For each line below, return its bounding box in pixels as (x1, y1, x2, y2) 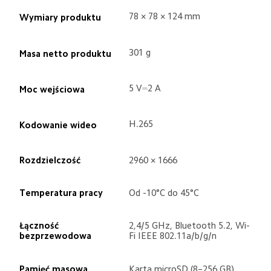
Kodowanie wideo (19, 120, 97, 130)
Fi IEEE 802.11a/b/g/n (129, 231, 217, 241)
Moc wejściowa (19, 85, 85, 94)
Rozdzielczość (19, 155, 80, 165)
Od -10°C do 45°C (129, 188, 200, 198)
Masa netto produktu (19, 48, 111, 58)
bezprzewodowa (19, 231, 91, 241)
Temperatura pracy (19, 188, 103, 198)
